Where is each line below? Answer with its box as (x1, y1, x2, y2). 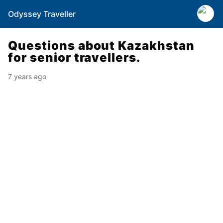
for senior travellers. (8, 50, 141, 65)
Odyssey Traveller (8, 9, 76, 19)
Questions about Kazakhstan (8, 38, 195, 53)
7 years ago (8, 72, 46, 81)
